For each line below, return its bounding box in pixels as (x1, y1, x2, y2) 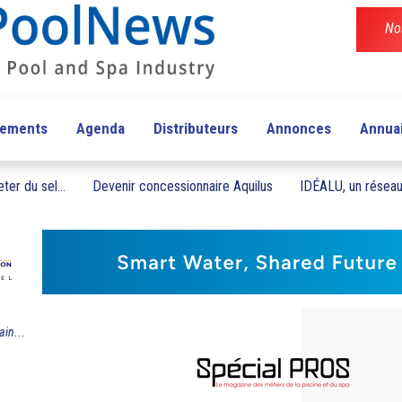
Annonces (266, 119, 331, 138)
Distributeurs (153, 119, 238, 138)
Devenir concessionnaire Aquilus (92, 178, 273, 196)
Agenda (75, 119, 125, 138)
